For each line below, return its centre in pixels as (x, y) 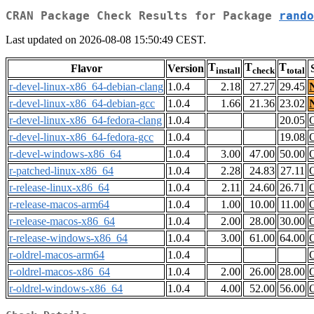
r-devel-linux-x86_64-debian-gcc (82, 104)
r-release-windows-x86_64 (68, 238)
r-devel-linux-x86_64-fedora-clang (86, 121)
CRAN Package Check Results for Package (142, 16)
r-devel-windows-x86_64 (65, 154)
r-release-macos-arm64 (59, 205)
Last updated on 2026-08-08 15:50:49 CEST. (106, 40)
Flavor (86, 69)
